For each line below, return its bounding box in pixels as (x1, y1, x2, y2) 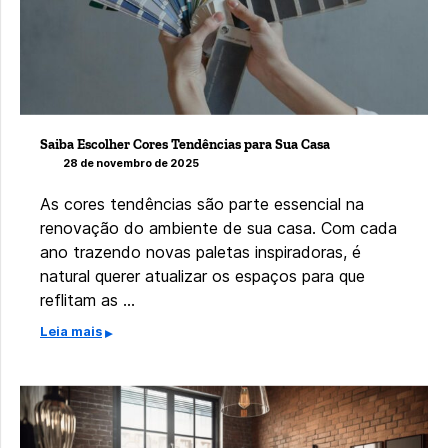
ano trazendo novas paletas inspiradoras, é (40, 241, 361, 262)
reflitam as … (40, 289, 135, 310)
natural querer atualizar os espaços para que (40, 265, 365, 286)
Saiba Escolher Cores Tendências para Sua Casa (40, 136, 330, 154)
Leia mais (40, 323, 102, 339)
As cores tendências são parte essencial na (40, 193, 364, 214)
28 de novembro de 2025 (63, 156, 199, 170)
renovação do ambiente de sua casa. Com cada (40, 217, 397, 238)
